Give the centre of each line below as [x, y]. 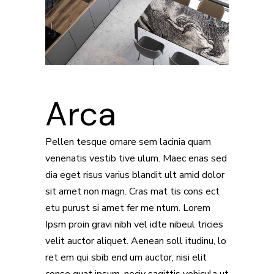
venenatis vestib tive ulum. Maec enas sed [136, 159]
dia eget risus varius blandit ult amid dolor [135, 175]
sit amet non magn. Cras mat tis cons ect [132, 192]
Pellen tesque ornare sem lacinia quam [128, 142]
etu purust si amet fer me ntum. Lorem [128, 208]
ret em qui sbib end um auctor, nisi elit [126, 258]
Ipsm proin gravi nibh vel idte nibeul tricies [134, 225]
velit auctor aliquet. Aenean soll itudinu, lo [136, 241]
